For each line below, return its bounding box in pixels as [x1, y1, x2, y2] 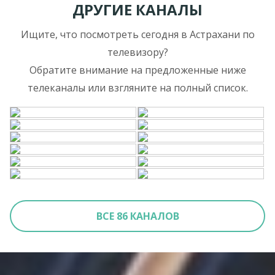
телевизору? [107, 45, 168, 59]
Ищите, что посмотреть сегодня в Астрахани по [20, 27, 255, 41]
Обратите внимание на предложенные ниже [29, 63, 246, 77]
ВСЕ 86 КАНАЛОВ [96, 209, 179, 223]
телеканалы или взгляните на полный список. [27, 80, 248, 95]
